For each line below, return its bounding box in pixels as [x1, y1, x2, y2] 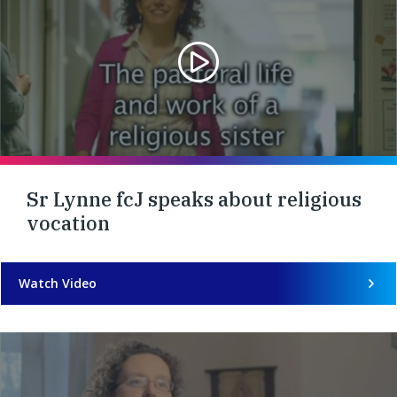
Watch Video [19, 274, 97, 292]
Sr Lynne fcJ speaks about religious [27, 185, 362, 212]
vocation [27, 209, 110, 236]
